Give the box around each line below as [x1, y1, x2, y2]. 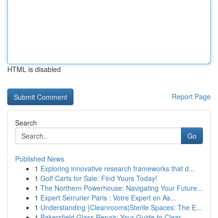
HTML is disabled [7, 64, 61, 74]
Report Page [172, 91, 211, 101]
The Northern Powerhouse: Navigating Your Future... [40, 183, 203, 193]
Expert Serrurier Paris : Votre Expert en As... [40, 193, 176, 202]
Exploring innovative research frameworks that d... [40, 163, 195, 173]
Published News [15, 154, 64, 163]
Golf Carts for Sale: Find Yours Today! [40, 173, 157, 183]
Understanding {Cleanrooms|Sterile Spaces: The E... [40, 202, 202, 212]
